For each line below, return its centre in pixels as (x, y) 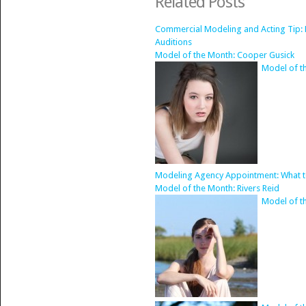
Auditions (173, 42)
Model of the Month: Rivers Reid (217, 188)
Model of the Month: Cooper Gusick (224, 55)
